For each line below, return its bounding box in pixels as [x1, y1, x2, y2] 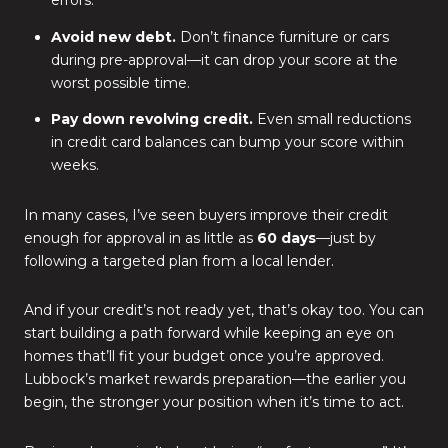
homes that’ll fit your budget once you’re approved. [24, 347, 384, 366]
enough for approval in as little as [24, 228, 257, 247]
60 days [257, 228, 316, 247]
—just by [316, 228, 376, 247]
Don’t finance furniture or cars [175, 27, 389, 46]
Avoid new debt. [50, 27, 176, 46]
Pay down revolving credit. [50, 110, 253, 129]
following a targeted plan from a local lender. [24, 251, 334, 270]
